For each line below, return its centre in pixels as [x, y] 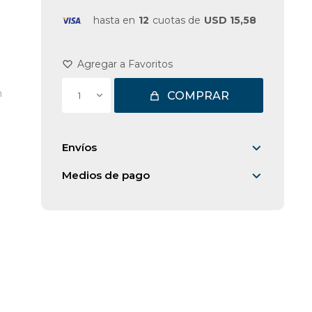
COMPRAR [198, 95]
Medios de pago [106, 175]
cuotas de [177, 20]
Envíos [80, 147]
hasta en [115, 20]
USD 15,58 [231, 20]
